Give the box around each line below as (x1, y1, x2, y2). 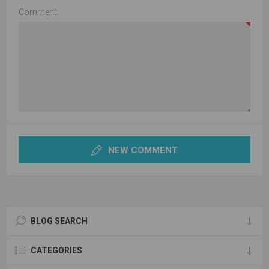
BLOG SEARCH (31, 216, 88, 226)
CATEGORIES (31, 246, 82, 256)
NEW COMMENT (108, 144, 178, 156)
